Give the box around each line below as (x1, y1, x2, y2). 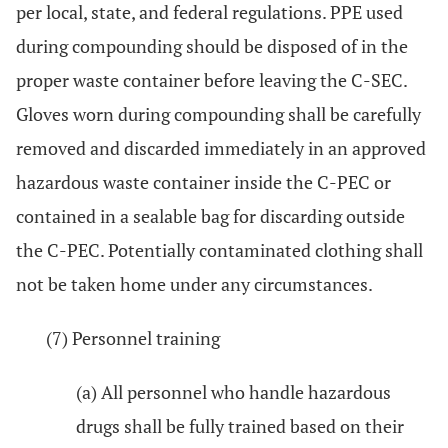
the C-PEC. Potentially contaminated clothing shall (16, 238, 423, 262)
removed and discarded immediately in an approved (16, 136, 426, 160)
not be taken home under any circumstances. (16, 272, 373, 296)
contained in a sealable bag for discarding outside (16, 204, 405, 228)
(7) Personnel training (46, 326, 220, 350)
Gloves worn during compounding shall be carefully (16, 102, 421, 126)
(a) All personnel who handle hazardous (76, 380, 391, 404)
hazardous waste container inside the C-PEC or (16, 170, 391, 194)
